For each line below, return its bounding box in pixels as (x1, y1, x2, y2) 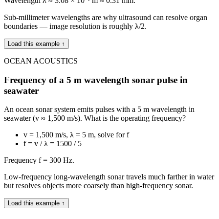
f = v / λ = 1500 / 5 (23, 139, 82, 148)
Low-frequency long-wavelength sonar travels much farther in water (4, 173, 214, 181)
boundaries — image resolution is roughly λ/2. (4, 22, 147, 30)
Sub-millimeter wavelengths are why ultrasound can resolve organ (4, 13, 207, 22)
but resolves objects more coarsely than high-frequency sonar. (4, 181, 193, 190)
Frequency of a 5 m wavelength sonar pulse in (4, 74, 188, 85)
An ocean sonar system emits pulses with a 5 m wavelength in (4, 105, 195, 114)
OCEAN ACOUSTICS (4, 56, 78, 65)
